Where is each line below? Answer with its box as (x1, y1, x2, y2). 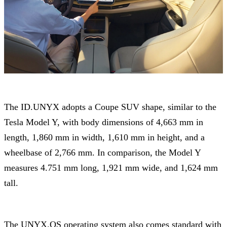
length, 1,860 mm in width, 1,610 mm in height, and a (4, 132, 205, 142)
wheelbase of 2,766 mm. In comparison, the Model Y (4, 147, 201, 158)
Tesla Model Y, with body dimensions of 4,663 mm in (4, 117, 203, 127)
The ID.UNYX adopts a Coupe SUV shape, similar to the (4, 101, 216, 112)
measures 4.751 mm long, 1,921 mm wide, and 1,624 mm (4, 162, 218, 173)
